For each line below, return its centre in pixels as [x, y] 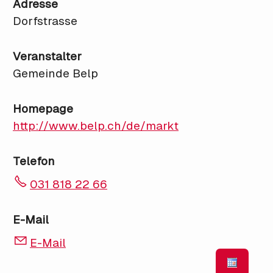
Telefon [34, 161]
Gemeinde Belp [55, 74]
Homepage [43, 109]
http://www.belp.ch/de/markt [96, 126]
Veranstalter [47, 57]
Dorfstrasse [45, 21]
